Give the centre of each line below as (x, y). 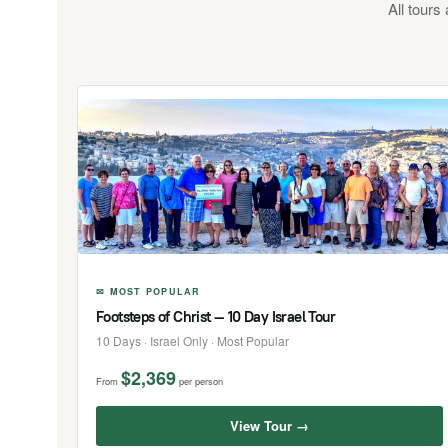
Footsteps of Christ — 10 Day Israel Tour (215, 316)
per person (201, 380)
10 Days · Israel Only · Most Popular (192, 340)
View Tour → (269, 425)
